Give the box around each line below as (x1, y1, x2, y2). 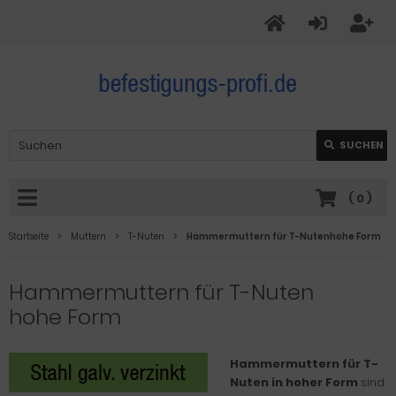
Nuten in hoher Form (230, 374, 358, 391)
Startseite (9, 230, 49, 243)
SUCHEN (339, 138, 384, 152)
